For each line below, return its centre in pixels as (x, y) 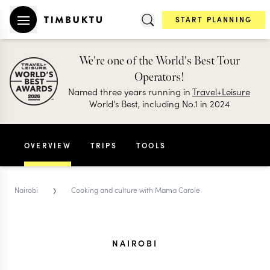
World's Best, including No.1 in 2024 (159, 103)
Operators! (159, 77)
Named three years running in (130, 91)
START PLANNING (213, 19)
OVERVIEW (48, 145)
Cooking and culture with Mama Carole (136, 189)
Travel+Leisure (221, 91)
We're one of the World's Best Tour (159, 61)
